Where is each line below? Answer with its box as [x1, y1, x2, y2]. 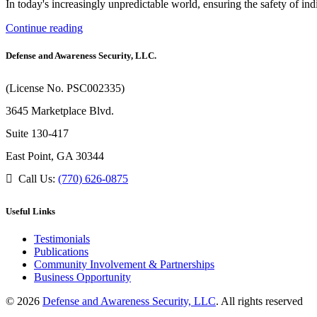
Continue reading [6, 21, 83, 34]
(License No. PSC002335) [6, 82, 125, 95]
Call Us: [16, 173, 58, 185]
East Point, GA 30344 [6, 150, 104, 163]
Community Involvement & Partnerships [34, 258, 214, 271]
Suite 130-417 [6, 127, 69, 140]
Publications [34, 246, 88, 258]
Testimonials [34, 233, 90, 246]
